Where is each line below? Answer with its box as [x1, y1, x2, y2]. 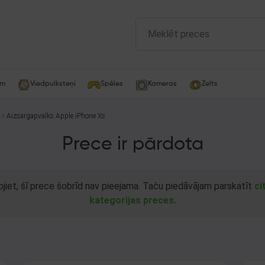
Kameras [148, 80, 177, 88]
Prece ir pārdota [62, 135, 203, 154]
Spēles [101, 80, 123, 88]
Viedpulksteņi [30, 80, 76, 88]
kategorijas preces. [89, 195, 176, 206]
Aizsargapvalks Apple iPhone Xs [7, 112, 105, 120]
